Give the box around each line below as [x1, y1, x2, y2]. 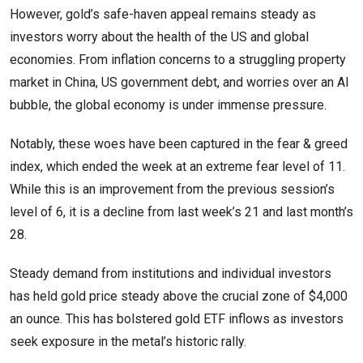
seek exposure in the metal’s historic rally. [10, 333, 250, 349]
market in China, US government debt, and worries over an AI [10, 74, 349, 90]
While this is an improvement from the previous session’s [10, 181, 335, 197]
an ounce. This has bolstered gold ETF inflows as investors [10, 310, 344, 327]
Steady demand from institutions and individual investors [10, 265, 331, 281]
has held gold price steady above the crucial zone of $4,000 [10, 288, 348, 304]
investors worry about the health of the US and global [10, 28, 309, 45]
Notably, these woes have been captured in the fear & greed [10, 135, 348, 152]
